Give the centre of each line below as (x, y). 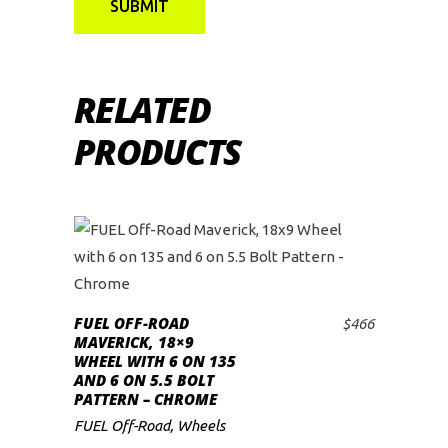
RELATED (142, 109)
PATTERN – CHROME (145, 399)
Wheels (201, 425)
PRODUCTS (157, 151)
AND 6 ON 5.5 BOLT (144, 380)
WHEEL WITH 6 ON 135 (155, 361)
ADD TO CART (235, 338)
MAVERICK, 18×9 (134, 342)
